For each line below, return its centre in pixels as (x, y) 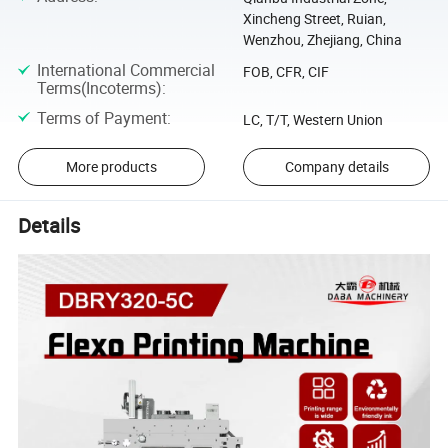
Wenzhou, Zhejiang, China (322, 39)
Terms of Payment (101, 117)
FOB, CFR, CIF (285, 72)
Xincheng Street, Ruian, (314, 18)
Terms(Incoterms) (99, 88)
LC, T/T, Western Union (312, 119)
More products (111, 167)
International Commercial (125, 70)
